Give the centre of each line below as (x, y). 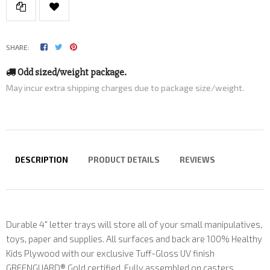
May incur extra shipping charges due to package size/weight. (125, 87)
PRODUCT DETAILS (124, 159)
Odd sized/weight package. (71, 72)
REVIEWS (198, 159)
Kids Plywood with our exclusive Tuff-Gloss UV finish (110, 253)
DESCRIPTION (42, 159)
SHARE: (18, 47)
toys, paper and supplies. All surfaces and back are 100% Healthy (134, 238)
